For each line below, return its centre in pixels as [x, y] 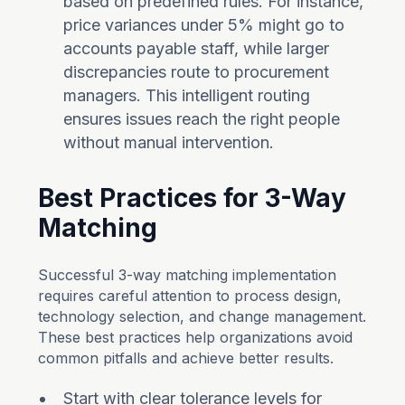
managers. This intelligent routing [187, 95]
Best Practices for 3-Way [193, 198]
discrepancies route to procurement [197, 72]
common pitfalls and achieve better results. [186, 358]
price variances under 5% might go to [204, 25]
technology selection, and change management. [202, 316]
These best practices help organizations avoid [196, 337]
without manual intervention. [169, 142]
